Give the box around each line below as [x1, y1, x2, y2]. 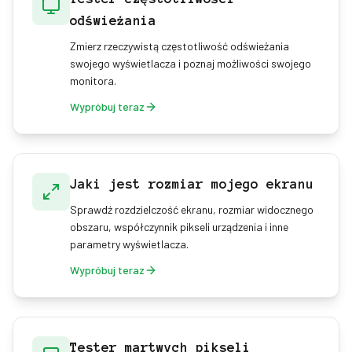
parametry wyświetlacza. [70, 237, 189, 251]
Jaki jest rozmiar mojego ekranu [70, 177, 313, 191]
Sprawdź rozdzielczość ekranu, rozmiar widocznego [70, 203, 313, 216]
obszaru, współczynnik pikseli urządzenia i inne [70, 220, 288, 233]
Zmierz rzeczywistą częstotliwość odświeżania [70, 39, 289, 53]
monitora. [70, 74, 116, 87]
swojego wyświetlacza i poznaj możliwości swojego [70, 57, 311, 70]
